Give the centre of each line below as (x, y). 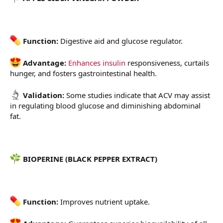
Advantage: (45, 63)
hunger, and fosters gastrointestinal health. (83, 73)
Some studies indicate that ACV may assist (138, 95)
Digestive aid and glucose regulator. (120, 41)
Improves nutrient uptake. (104, 202)
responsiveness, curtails (167, 63)
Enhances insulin (97, 63)
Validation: (44, 95)
